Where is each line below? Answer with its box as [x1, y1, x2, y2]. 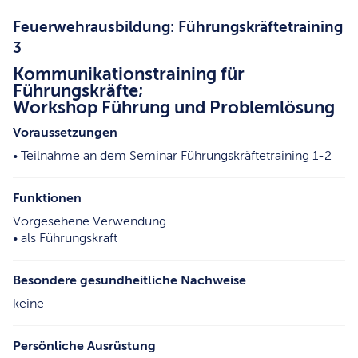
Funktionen [13, 190, 82, 205]
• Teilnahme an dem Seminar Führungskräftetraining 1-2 [13, 148, 332, 163]
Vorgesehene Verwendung [13, 213, 166, 229]
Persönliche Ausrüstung [13, 338, 156, 353]
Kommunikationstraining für [13, 64, 245, 85]
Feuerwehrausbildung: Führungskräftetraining [13, 18, 343, 35]
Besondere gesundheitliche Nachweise [13, 272, 246, 288]
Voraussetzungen [13, 125, 117, 140]
